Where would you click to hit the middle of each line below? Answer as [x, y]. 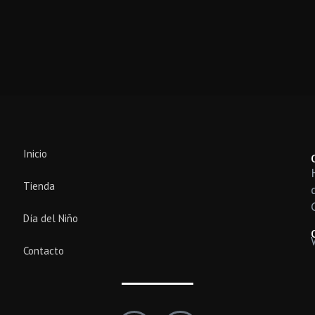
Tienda [39, 186]
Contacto [44, 251]
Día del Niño [51, 219]
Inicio [35, 154]
